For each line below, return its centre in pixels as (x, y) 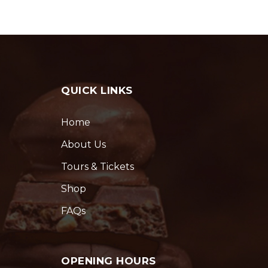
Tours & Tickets (98, 167)
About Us (83, 145)
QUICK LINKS (97, 91)
